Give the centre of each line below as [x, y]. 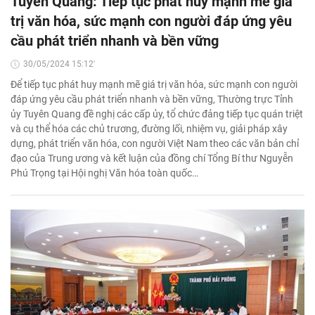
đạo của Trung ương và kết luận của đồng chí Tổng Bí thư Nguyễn [152, 159]
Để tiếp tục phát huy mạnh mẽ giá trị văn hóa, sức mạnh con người [154, 85]
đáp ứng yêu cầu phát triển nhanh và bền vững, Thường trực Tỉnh [152, 99]
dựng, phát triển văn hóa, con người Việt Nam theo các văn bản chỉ [155, 144]
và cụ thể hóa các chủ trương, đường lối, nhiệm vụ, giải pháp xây [149, 129]
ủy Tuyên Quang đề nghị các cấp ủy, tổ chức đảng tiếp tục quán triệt [157, 114]
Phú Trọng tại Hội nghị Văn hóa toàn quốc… [104, 173]
